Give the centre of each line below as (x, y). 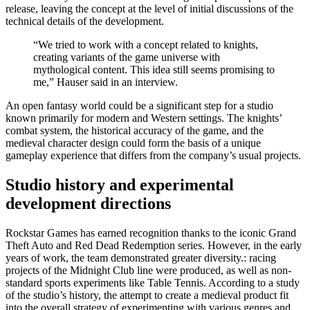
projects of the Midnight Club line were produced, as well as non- (148, 270)
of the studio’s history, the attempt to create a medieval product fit (147, 295)
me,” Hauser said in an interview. (106, 82)
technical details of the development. (85, 21)
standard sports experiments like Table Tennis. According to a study (153, 282)
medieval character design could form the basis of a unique (133, 143)
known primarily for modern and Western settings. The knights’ (144, 118)
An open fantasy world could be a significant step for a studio (139, 105)
